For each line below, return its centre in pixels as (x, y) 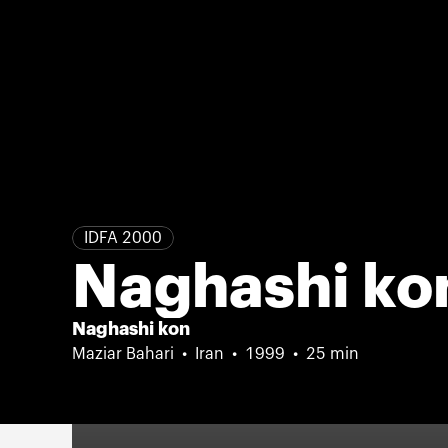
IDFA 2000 (123, 238)
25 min (332, 354)
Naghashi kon (131, 329)
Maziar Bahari (123, 354)
